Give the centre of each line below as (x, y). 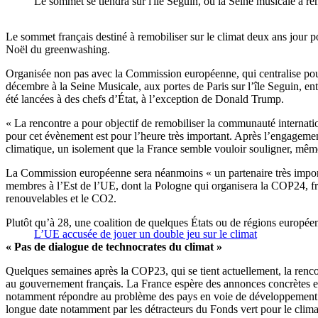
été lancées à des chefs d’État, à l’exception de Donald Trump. (145, 99)
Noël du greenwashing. (58, 50)
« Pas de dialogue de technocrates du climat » (114, 247)
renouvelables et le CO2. (61, 199)
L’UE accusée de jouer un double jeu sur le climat (146, 234)
